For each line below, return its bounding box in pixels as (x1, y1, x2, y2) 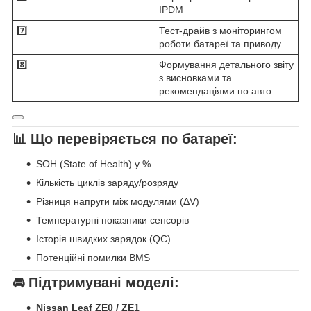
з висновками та (159, 72, 232, 84)
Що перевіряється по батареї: (31, 131, 237, 147)
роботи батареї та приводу (159, 38, 281, 50)
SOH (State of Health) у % (36, 158, 151, 170)
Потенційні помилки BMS (36, 252, 150, 264)
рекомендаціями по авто (159, 85, 271, 97)
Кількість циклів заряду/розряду (36, 177, 178, 189)
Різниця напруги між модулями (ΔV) (36, 196, 199, 208)
